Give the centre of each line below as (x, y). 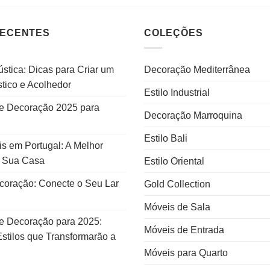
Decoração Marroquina (193, 115)
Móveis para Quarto (186, 253)
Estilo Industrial (177, 92)
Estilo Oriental (174, 161)
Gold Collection (177, 184)
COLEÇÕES (174, 33)
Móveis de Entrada (184, 230)
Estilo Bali (166, 138)
